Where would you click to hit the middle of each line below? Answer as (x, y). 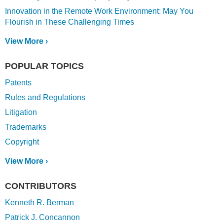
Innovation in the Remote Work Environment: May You (99, 11)
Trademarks (26, 127)
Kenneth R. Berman (39, 202)
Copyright (22, 142)
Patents (18, 82)
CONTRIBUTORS (41, 186)
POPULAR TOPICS (44, 66)
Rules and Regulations (45, 97)
